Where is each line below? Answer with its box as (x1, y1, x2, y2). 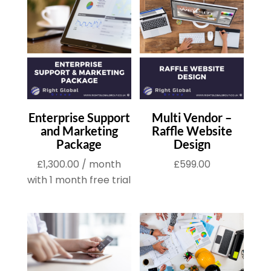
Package (56, 136, 102, 151)
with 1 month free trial (27, 172, 131, 187)
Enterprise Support (28, 109, 130, 125)
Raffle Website (151, 123, 232, 138)
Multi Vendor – (152, 109, 232, 125)
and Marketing (40, 123, 118, 138)
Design (173, 136, 211, 151)
